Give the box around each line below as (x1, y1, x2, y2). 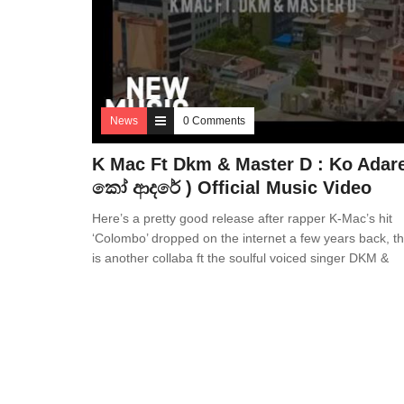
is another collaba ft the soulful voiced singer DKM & (92, 251, 389, 266)
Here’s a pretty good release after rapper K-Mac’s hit (92, 211, 392, 226)
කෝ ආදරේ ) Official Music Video (92, 178, 372, 198)
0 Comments (183, 115, 245, 128)
